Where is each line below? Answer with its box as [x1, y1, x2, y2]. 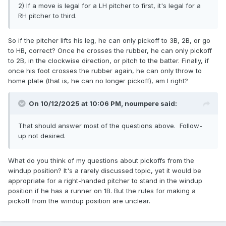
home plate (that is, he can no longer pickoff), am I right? [8, 77, 188, 85]
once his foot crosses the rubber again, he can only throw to [8, 67, 202, 75]
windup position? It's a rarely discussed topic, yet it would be [8, 166, 201, 175]
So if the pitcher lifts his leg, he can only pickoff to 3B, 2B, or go [8, 36, 210, 45]
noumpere [125, 99, 159, 108]
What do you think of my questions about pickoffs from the [8, 156, 194, 165]
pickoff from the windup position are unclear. [8, 197, 150, 205]
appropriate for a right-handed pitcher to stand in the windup [8, 177, 202, 185]
